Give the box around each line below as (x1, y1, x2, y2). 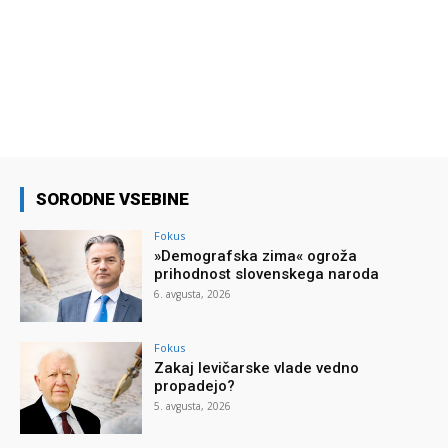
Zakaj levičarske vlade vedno (154, 359, 360, 378)
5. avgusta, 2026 (154, 399, 232, 414)
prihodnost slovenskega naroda (154, 265, 380, 284)
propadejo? (154, 377, 236, 396)
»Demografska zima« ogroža (154, 247, 358, 266)
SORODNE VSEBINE (36, 189, 189, 210)
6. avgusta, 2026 (154, 287, 232, 302)
